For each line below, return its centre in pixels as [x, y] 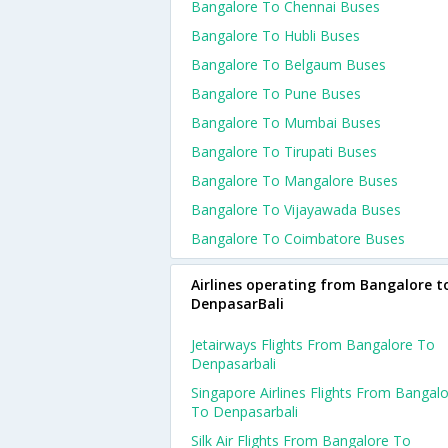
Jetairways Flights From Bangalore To [313, 344]
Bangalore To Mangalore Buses [294, 180]
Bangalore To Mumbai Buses [286, 122]
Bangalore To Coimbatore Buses [298, 238]
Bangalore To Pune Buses [276, 93]
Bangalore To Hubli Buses [275, 35]
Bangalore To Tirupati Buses [284, 151]
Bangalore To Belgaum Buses [288, 64]
